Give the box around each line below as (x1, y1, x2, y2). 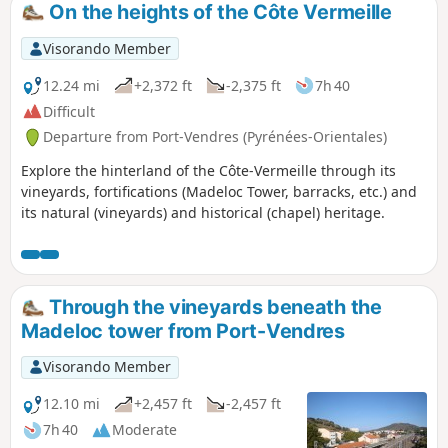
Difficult (43, 101, 95, 121)
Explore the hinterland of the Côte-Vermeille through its (21, 161, 396, 181)
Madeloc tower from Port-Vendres (21, 319, 345, 344)
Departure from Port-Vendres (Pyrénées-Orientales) (43, 127, 387, 147)
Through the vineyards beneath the (44, 295, 382, 320)
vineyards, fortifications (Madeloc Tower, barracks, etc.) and (21, 182, 417, 202)
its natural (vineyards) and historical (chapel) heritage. (21, 203, 385, 223)
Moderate (112, 420, 177, 440)
